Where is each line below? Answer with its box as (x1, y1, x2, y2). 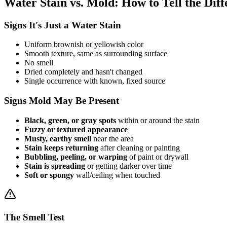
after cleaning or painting (98, 143, 180, 152)
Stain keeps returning (24, 143, 98, 152)
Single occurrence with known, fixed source (24, 77, 165, 86)
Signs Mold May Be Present (4, 95, 119, 106)
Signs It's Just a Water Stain (4, 19, 121, 30)
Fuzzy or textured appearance (24, 125, 128, 134)
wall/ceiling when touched (74, 170, 160, 179)
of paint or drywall (127, 152, 188, 161)
